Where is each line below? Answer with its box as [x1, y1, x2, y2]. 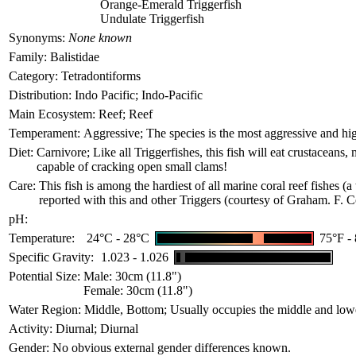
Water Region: [9, 303, 81, 316]
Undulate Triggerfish [100, 12, 204, 25]
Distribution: [9, 88, 72, 102]
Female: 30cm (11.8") [83, 284, 192, 297]
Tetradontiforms [61, 69, 141, 83]
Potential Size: [9, 269, 80, 283]
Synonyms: [9, 31, 65, 44]
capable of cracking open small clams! [37, 160, 227, 173]
